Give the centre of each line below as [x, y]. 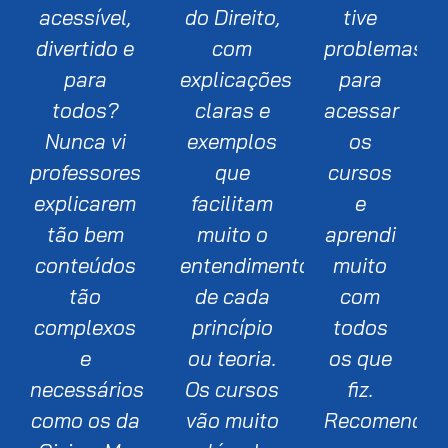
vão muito [232, 419]
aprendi [360, 233]
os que [360, 357]
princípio [232, 326]
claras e [232, 109]
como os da [85, 419]
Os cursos [232, 388]
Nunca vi [85, 140]
